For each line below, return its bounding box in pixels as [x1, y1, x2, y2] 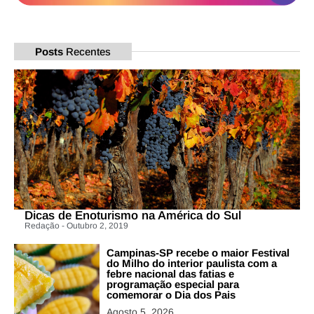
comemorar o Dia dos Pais [107, 289, 236, 301]
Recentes [63, 45, 111, 57]
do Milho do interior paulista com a [107, 257, 278, 270]
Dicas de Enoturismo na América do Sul [25, 209, 241, 223]
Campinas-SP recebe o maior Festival [107, 247, 290, 259]
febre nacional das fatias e [107, 268, 235, 280]
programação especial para [107, 278, 240, 291]
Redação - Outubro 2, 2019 [25, 221, 128, 231]
